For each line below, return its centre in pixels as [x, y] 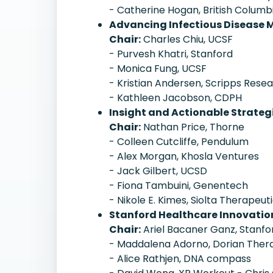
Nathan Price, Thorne [193, 127]
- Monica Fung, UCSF [158, 69]
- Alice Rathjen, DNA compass [180, 259]
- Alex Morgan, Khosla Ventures [184, 156]
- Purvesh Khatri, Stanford [171, 54]
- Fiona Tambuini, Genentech [179, 186]
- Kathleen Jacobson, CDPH [175, 98]
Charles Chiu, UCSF [187, 39]
